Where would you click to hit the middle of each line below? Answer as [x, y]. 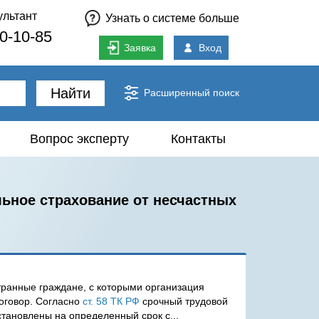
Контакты [198, 139]
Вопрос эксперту [79, 139]
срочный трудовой [184, 301]
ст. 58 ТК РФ [111, 301]
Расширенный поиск [192, 93]
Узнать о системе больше [172, 18]
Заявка [140, 48]
